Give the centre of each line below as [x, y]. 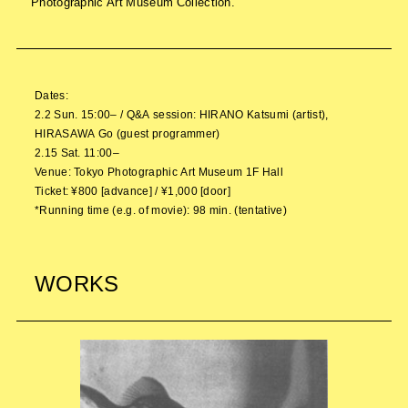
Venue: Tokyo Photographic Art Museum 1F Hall [158, 171]
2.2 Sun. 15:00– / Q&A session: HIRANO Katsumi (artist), [181, 113]
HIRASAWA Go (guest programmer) [127, 133]
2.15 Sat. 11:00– [77, 152]
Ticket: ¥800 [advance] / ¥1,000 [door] [133, 190]
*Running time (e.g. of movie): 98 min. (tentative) [160, 209]
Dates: [51, 94]
